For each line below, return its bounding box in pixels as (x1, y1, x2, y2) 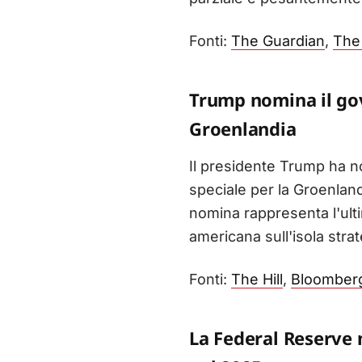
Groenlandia (189, 116, 297, 141)
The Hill (231, 271, 283, 288)
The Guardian (231, 32, 325, 50)
